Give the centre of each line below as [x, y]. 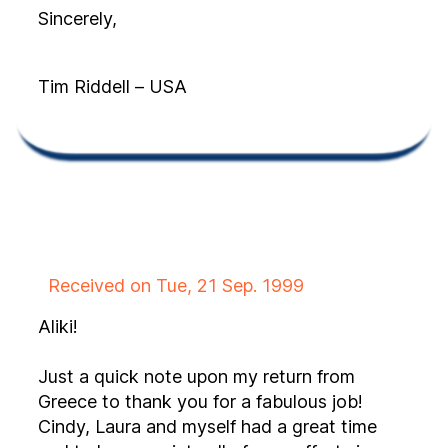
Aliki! [58, 326]
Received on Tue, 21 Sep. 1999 [176, 285]
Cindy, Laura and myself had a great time [207, 426]
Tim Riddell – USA [112, 86]
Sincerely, [77, 18]
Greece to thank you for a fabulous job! [81, 401]
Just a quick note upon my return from [196, 376]
